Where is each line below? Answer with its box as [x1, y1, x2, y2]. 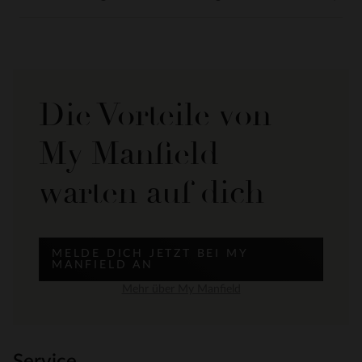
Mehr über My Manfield [121, 284, 241, 296]
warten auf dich [39, 172, 264, 213]
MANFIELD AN [52, 259, 154, 271]
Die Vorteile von [39, 95, 271, 136]
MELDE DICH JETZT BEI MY [52, 248, 249, 260]
